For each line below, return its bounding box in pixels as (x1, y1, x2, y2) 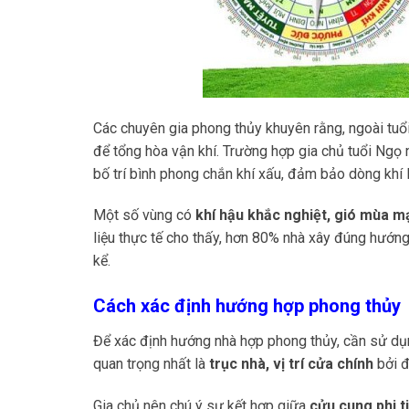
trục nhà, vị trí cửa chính (209, 355, 373, 373)
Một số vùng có (93, 206, 195, 225)
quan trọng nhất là (93, 355, 209, 373)
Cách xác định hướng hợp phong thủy (93, 295, 401, 318)
